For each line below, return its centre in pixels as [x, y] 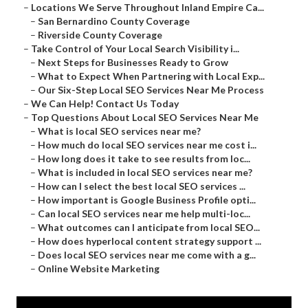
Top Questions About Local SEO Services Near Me [145, 118]
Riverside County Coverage [100, 35]
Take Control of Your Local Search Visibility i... [135, 49]
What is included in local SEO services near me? [145, 173]
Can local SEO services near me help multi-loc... [144, 214]
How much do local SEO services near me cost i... [147, 145]
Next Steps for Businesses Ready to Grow [133, 63]
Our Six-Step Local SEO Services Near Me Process [151, 90]
